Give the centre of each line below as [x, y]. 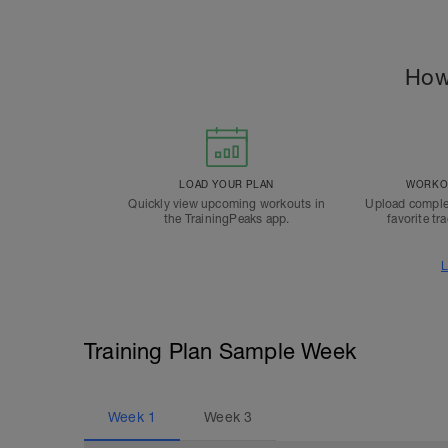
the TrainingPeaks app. [226, 219]
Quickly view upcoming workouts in [226, 204]
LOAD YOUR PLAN [226, 184]
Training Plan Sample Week [220, 351]
